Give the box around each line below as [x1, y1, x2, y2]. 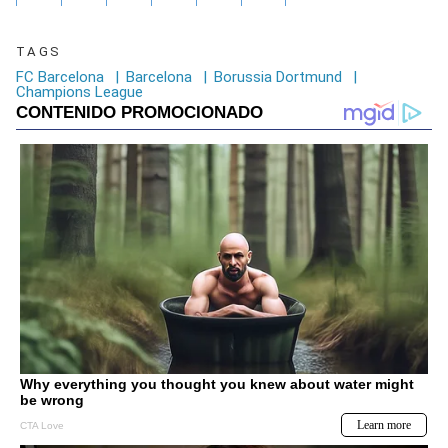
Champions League [16, 83, 143, 102]
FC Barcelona [16, 68, 104, 87]
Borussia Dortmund [214, 68, 342, 87]
